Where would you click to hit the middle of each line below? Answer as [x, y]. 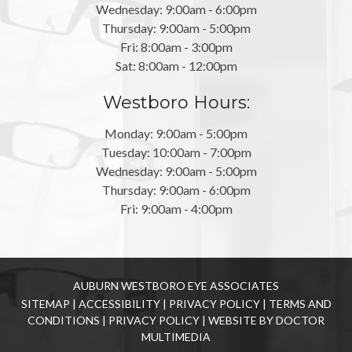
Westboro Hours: [176, 103]
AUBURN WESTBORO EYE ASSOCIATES [176, 286]
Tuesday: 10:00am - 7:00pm [176, 152]
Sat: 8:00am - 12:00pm [176, 66]
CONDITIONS [64, 320]
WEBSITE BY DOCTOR [266, 320]
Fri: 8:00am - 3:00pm [176, 47]
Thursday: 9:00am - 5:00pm [176, 28]
